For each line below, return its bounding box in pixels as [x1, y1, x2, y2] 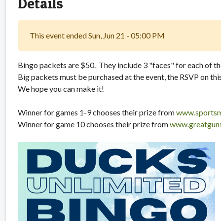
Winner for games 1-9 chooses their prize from [18, 107, 176, 117]
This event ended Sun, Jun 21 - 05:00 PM [30, 30, 165, 40]
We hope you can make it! [18, 83, 104, 93]
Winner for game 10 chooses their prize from [18, 119, 170, 129]
